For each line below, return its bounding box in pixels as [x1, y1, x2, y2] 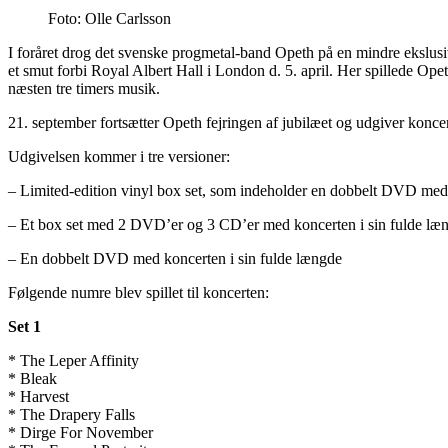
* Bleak [8, 370, 57, 388]
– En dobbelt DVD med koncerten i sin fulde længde [8, 250, 342, 268]
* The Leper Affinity [8, 352, 139, 370]
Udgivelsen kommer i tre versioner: [8, 148, 230, 166]
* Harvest [8, 388, 69, 406]
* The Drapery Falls [8, 406, 135, 424]
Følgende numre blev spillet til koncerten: [8, 284, 269, 302]
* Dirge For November [8, 424, 153, 442]
